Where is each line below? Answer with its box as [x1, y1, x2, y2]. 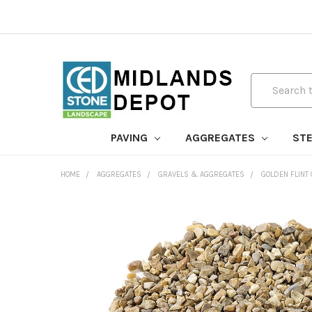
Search [251, 74, 284, 88]
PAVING [110, 131, 150, 144]
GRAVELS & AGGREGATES [158, 170, 244, 179]
